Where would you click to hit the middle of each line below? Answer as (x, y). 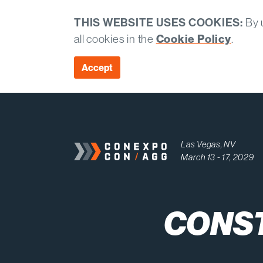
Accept (97, 68)
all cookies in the (115, 39)
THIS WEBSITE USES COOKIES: (159, 22)
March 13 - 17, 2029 (218, 157)
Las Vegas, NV (208, 144)
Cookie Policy (193, 39)
